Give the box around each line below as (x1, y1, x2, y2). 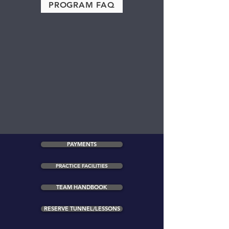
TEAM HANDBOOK (56, 184, 107, 191)
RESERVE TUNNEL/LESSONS (43, 205, 120, 212)
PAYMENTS (67, 141, 97, 148)
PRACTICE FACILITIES (56, 163, 108, 169)
